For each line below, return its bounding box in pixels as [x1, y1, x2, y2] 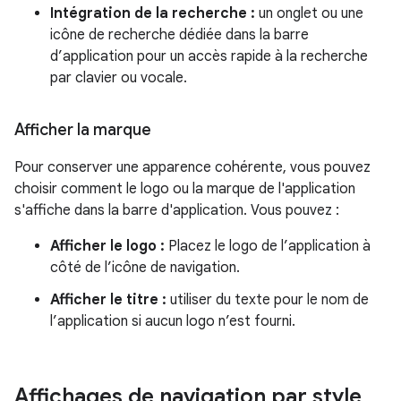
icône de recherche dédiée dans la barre [50, 26, 309, 44]
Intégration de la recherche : [50, 4, 255, 22]
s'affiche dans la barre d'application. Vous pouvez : [14, 201, 339, 219]
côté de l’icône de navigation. [50, 259, 240, 277]
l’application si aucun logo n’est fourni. [50, 312, 295, 330]
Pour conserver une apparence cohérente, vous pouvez [14, 158, 371, 176]
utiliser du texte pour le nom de [166, 291, 369, 309]
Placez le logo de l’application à [165, 237, 371, 255]
